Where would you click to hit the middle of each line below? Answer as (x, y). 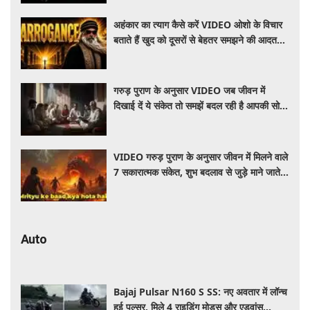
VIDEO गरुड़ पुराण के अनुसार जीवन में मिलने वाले (201, 156)
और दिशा (129, 121)
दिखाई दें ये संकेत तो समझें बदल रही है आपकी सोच (200, 106)
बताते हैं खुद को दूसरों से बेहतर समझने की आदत (195, 39)
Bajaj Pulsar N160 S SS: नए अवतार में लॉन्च (201, 292)
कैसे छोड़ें (129, 55)
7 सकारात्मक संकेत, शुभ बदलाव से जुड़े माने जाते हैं (201, 172)
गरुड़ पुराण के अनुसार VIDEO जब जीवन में (190, 91)
